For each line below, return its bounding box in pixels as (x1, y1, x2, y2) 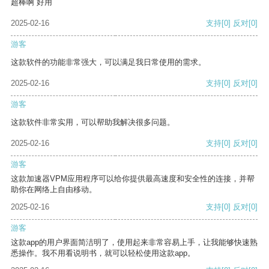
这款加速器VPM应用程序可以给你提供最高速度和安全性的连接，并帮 (11, 174, 255, 184)
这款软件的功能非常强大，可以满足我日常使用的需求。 (11, 58, 206, 67)
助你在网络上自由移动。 (11, 185, 97, 195)
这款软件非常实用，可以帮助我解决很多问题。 (11, 118, 175, 127)
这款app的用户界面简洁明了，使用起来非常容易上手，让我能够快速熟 (11, 238, 258, 247)
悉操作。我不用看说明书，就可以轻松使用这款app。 (11, 249, 195, 258)
